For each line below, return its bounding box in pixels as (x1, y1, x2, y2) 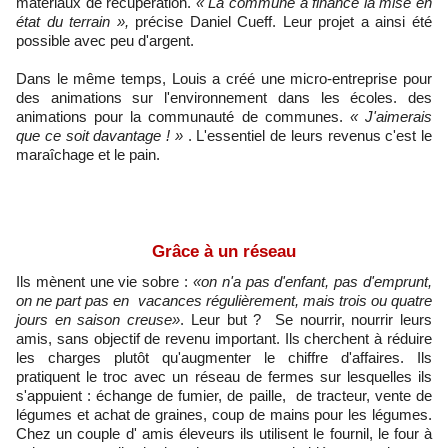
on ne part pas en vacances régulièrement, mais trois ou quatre (16, 292, 432, 310)
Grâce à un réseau (152, 242, 296, 262)
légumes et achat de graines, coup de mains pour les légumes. (16, 406, 432, 424)
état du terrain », (16, 13, 129, 31)
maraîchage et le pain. (16, 146, 160, 164)
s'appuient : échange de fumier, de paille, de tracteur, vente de (16, 387, 432, 405)
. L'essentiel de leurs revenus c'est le (182, 127, 432, 145)
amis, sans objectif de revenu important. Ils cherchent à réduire (16, 330, 432, 348)
